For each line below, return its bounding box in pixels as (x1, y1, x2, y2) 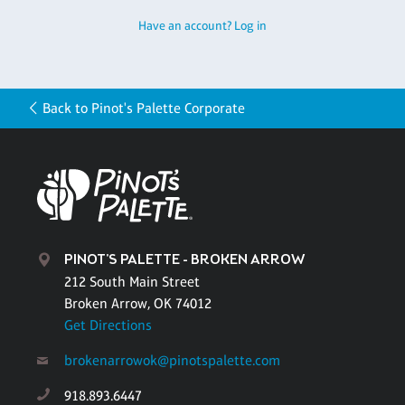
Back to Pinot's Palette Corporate (42, 99, 246, 117)
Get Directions (64, 316, 152, 334)
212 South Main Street (64, 273, 200, 291)
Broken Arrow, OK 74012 (64, 295, 212, 313)
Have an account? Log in (138, 17, 267, 33)
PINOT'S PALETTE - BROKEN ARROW (64, 250, 305, 270)
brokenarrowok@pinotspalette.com (64, 352, 280, 370)
